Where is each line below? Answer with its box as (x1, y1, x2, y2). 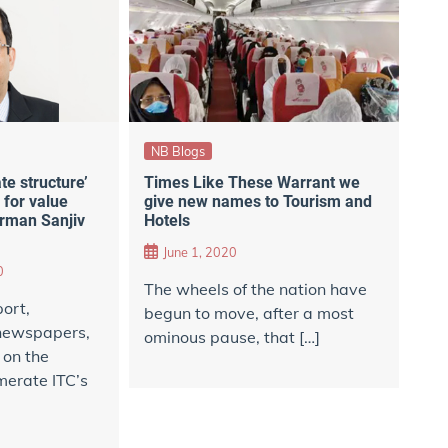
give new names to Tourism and (143, 192, 372, 212)
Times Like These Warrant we (143, 173, 360, 193)
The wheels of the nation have (143, 279, 367, 300)
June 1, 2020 (162, 244, 237, 261)
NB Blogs (150, 142, 205, 159)
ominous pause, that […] (143, 327, 320, 348)
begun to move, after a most (143, 303, 354, 324)
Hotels (143, 211, 190, 231)
